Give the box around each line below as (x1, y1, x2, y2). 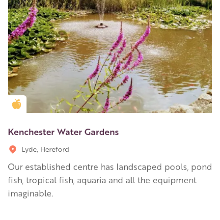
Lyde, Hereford (22, 144, 69, 153)
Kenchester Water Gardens (8, 125, 119, 137)
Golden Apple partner (25, 100, 85, 108)
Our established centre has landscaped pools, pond (8, 161, 212, 172)
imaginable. (8, 187, 53, 198)
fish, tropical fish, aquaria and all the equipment (8, 174, 196, 185)
